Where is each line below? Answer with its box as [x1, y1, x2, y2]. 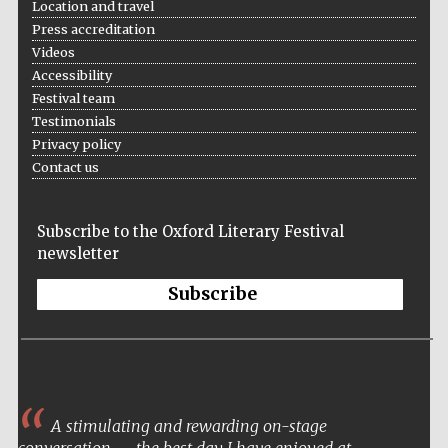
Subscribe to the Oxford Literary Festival [36, 222, 344, 242]
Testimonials [31, 113, 116, 130]
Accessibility [31, 67, 112, 84]
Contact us [31, 159, 99, 176]
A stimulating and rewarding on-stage [46, 416, 327, 437]
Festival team [31, 90, 115, 107]
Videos [31, 44, 75, 61]
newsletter [36, 244, 119, 264]
